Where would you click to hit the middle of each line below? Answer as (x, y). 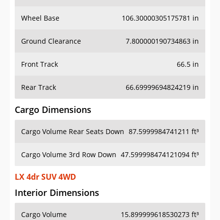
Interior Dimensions (57, 193)
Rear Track (39, 87)
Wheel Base (40, 18)
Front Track (40, 64)
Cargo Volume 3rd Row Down (69, 155)
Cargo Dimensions (53, 110)
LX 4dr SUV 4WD (45, 177)
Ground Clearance (51, 41)
